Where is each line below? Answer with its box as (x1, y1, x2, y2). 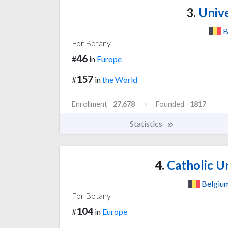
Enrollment (72, 99, 107, 108)
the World (102, 74, 137, 84)
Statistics (130, 118, 164, 128)
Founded (156, 99, 184, 108)
